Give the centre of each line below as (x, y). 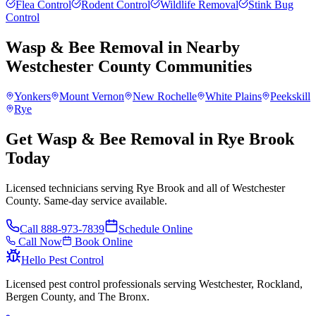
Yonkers (32, 96)
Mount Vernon (92, 96)
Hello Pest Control (62, 260)
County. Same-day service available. (86, 200)
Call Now (39, 241)
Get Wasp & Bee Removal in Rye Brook (150, 139)
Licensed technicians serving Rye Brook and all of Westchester (145, 188)
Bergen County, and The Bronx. (78, 296)
